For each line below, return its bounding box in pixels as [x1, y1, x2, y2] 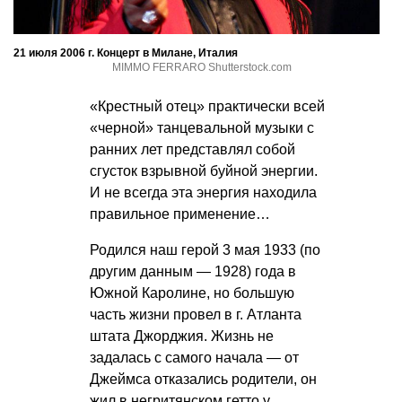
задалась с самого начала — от [90, 350, 299, 366]
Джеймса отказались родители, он [90, 371, 317, 388]
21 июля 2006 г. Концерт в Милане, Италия [13, 47, 238, 60]
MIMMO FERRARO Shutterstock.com [112, 61, 292, 74]
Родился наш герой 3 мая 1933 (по [90, 242, 320, 258]
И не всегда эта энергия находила [90, 185, 317, 201]
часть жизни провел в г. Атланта [90, 307, 301, 323]
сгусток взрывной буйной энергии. [90, 163, 318, 179]
